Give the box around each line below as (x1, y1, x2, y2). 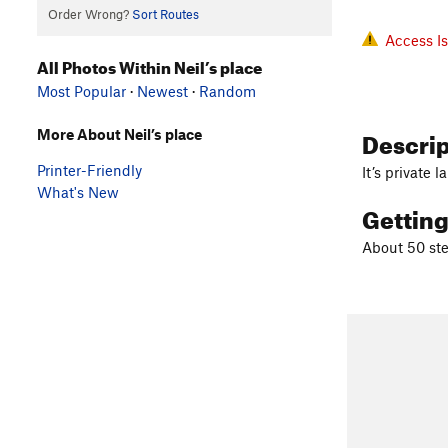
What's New (37, 182, 119, 201)
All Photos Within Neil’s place (37, 51, 262, 78)
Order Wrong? (47, 6, 132, 23)
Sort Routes (131, 6, 199, 23)
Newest (137, 81, 188, 100)
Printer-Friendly (37, 160, 142, 179)
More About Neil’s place (37, 124, 202, 143)
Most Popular (37, 81, 126, 100)
